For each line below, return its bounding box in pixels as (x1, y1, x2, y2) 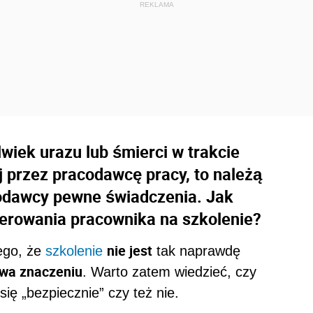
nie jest (107, 241, 152, 261)
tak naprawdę (152, 243, 240, 259)
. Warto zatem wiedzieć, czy (82, 264, 256, 280)
